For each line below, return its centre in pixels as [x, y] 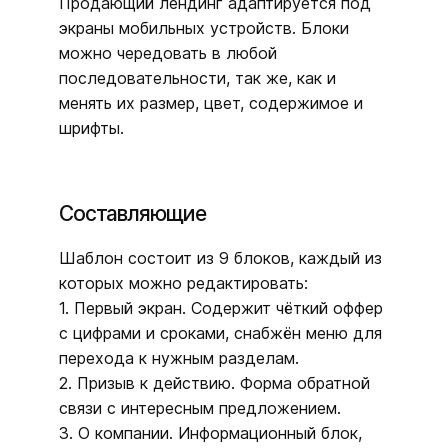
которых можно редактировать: [183, 282]
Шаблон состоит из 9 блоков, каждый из [220, 257]
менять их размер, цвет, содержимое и [211, 102]
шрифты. [91, 127]
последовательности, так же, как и [197, 77]
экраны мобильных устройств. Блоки [204, 27]
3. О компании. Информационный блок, [210, 432]
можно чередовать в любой [168, 52]
